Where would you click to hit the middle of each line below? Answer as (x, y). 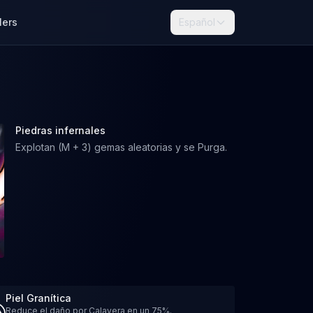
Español (197, 22)
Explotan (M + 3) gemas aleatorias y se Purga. (121, 147)
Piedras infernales (60, 130)
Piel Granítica (38, 298)
